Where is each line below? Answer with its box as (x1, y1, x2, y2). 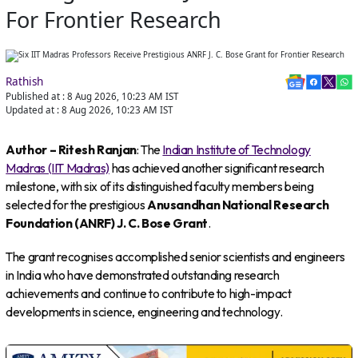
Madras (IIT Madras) (6, 160, 109, 176)
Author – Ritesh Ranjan (6, 141, 137, 157)
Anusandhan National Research (147, 197, 329, 213)
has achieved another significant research (109, 160, 324, 176)
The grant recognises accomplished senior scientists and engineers (6, 249, 346, 265)
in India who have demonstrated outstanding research (6, 267, 280, 283)
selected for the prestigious (6, 197, 148, 213)
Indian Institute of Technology (162, 141, 311, 157)
